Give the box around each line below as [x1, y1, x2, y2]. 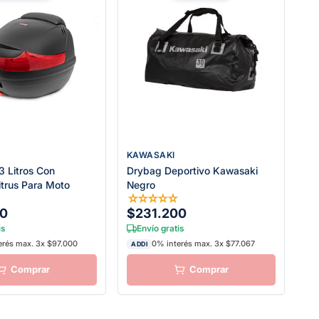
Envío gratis [137, 222, 184, 234]
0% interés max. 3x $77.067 [152, 239, 255, 249]
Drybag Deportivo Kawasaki [127, 164, 258, 177]
